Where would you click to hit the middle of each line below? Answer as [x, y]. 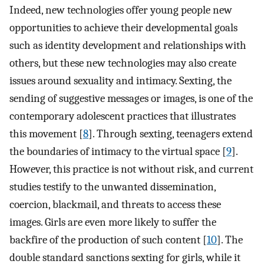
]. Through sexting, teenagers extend [171, 133]
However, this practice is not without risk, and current [131, 169]
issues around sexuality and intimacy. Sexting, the [121, 80]
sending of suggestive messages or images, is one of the [131, 98]
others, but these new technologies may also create [123, 63]
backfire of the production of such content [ [108, 240]
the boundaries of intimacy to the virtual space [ [118, 151]
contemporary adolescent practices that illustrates [123, 116]
